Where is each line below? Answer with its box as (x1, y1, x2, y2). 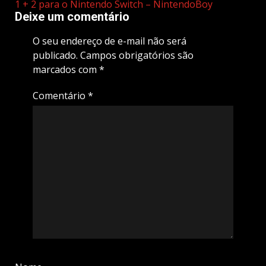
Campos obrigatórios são (80, 49, 194, 62)
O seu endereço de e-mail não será (32, 34, 186, 48)
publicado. (32, 49, 78, 62)
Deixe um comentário (15, 9, 129, 24)
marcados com (32, 63, 99, 77)
